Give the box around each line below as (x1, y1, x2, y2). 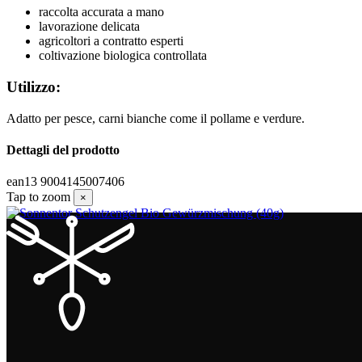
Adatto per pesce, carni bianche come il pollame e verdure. (6, 111, 305, 125)
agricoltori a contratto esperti (39, 34, 183, 48)
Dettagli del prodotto (6, 143, 120, 158)
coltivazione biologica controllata (39, 48, 207, 63)
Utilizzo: (6, 78, 61, 96)
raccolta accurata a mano (39, 5, 164, 19)
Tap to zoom (6, 190, 70, 204)
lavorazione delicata (39, 19, 140, 34)
